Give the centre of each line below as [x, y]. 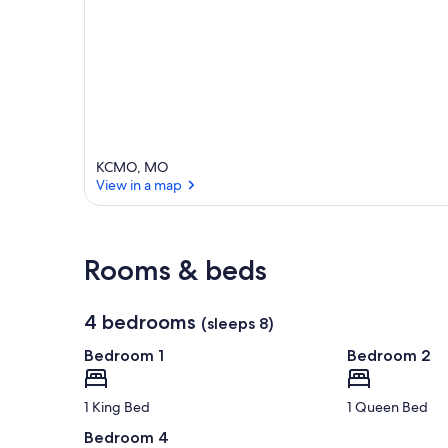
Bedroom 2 [388, 356]
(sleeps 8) [237, 324]
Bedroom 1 [124, 356]
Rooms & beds [175, 270]
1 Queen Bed [387, 407]
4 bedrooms [140, 322]
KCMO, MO [132, 167]
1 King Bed [117, 407]
